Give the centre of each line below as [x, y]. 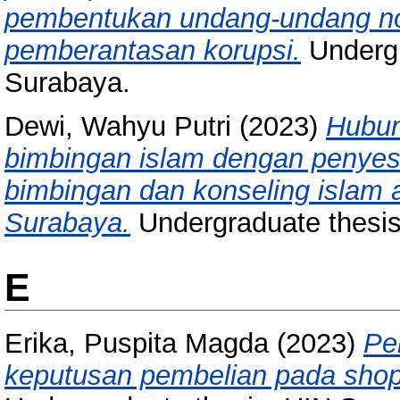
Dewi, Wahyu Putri [118, 127]
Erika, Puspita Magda [137, 344]
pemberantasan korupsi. [153, 51]
